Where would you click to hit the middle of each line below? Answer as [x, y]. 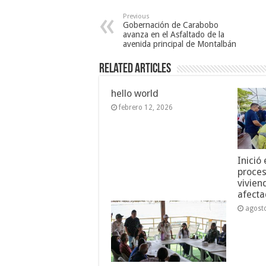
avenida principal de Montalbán [180, 44]
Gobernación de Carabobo [171, 25]
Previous [136, 16]
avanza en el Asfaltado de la [174, 34]
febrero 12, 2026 [146, 107]
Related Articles [135, 69]
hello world [135, 93]
